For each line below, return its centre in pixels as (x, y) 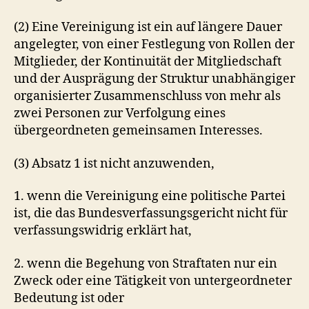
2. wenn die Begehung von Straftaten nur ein (146, 263)
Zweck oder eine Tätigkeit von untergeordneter (153, 281)
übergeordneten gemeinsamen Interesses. (138, 131)
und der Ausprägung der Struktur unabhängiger (154, 79)
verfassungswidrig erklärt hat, (103, 231)
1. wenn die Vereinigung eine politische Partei (150, 196)
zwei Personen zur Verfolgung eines (120, 113)
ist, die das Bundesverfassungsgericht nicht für (151, 213)
